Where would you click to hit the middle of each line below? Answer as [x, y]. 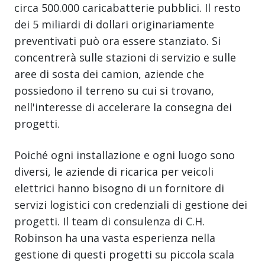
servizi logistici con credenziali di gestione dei [131, 204]
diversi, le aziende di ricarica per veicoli [114, 171]
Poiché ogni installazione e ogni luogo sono [125, 155]
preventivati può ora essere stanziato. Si [117, 41]
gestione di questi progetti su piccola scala [124, 254]
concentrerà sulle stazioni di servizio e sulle [125, 57]
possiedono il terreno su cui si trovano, [114, 90]
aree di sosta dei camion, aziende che [109, 74]
